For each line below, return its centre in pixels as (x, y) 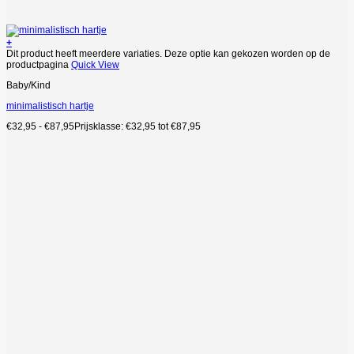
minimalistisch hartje (50, 105)
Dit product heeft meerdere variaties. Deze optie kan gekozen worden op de (168, 53)
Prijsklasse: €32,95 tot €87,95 (137, 126)
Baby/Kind (28, 85)
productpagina (39, 64)
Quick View (95, 64)
